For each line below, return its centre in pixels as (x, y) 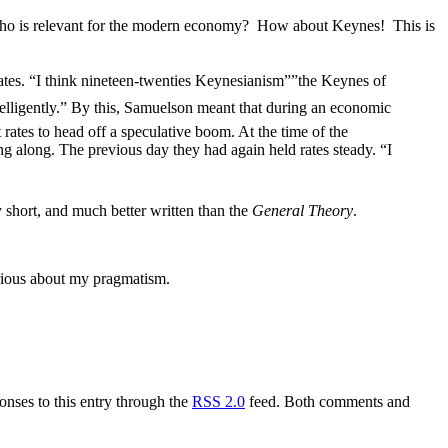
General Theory (302, 210)
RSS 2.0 (218, 401)
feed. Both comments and (327, 401)
